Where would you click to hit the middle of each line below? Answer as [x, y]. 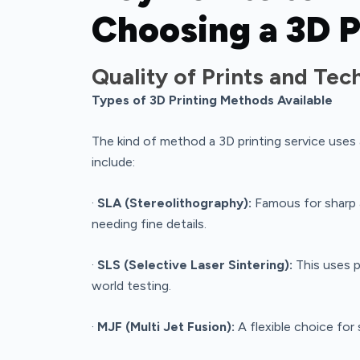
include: [113, 162]
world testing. [131, 285]
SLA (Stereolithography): [174, 202]
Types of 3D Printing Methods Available [212, 100]
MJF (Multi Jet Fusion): [166, 326]
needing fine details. [149, 223]
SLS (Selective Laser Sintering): [195, 264]
